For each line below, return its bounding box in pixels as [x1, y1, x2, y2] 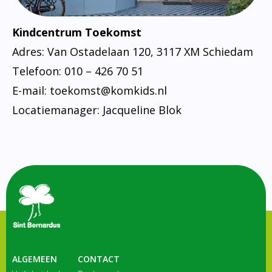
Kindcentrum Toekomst [12, 24, 141, 39]
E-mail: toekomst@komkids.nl [12, 83, 167, 98]
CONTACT [78, 253, 120, 265]
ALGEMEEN [12, 253, 57, 265]
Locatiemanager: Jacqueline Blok [12, 102, 182, 117]
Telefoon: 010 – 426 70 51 [12, 63, 143, 78]
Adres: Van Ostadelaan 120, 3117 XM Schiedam [12, 44, 253, 59]
